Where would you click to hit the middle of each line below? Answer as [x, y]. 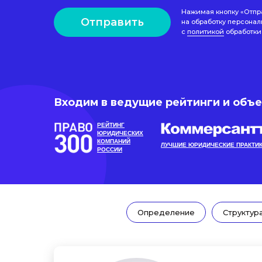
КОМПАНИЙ [114, 141]
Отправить [112, 22]
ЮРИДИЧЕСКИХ [120, 133]
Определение [166, 212]
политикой [206, 32]
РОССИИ [110, 149]
